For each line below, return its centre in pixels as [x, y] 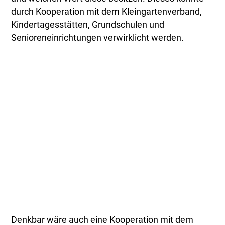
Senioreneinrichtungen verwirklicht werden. [98, 38]
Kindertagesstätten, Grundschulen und [88, 25]
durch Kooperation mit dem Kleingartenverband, [107, 12]
